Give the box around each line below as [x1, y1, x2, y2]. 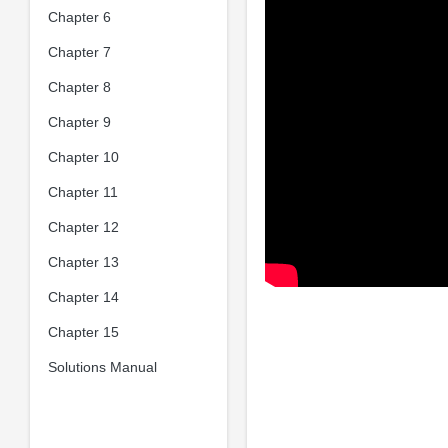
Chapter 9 [47, 113, 111, 130]
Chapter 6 [47, 8, 111, 25]
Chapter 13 [47, 253, 119, 270]
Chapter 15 [47, 323, 119, 340]
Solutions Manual [47, 358, 157, 375]
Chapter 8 [47, 78, 111, 95]
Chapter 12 [47, 218, 119, 235]
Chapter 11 [47, 183, 118, 200]
